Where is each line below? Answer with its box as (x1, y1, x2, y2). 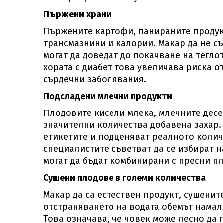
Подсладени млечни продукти (43, 91, 172, 102)
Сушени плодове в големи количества (43, 172, 206, 183)
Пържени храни (43, 9, 111, 20)
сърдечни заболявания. (43, 74, 146, 85)
